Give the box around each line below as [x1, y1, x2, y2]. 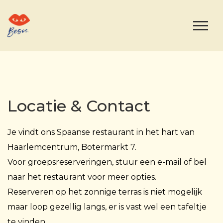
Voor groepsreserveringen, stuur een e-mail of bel [7, 157, 207, 167]
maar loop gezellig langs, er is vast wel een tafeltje [7, 202, 207, 212]
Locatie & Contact [7, 96, 150, 115]
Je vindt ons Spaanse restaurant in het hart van [7, 127, 195, 137]
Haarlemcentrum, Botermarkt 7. [7, 142, 136, 152]
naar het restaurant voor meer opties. [7, 172, 156, 182]
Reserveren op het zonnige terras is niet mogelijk [7, 187, 202, 197]
